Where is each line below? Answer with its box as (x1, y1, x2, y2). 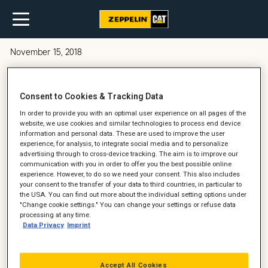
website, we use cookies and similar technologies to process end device (20, 118, 241, 127)
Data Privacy (23, 220, 65, 229)
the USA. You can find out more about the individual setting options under (20, 190, 247, 199)
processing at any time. (20, 210, 92, 219)
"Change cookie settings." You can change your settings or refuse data (20, 200, 236, 209)
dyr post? (10, 92, 80, 110)
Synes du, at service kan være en (10, 75, 248, 94)
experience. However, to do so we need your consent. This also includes (20, 169, 240, 178)
